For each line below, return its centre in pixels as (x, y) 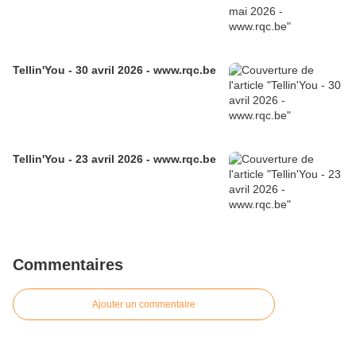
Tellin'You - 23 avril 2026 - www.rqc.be (114, 159)
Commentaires (68, 265)
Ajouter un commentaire (144, 305)
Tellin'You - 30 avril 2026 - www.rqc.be (114, 70)
